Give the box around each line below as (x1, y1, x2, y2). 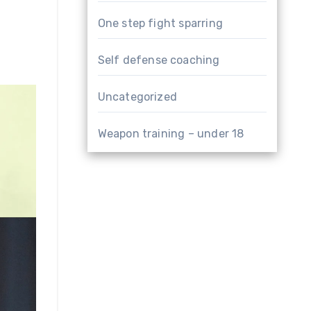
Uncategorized (97, 90, 178, 103)
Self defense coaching (97, 53, 220, 67)
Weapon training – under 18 (97, 127, 244, 140)
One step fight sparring (97, 17, 224, 30)
